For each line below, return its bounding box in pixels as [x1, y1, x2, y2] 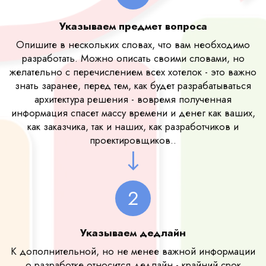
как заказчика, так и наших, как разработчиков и [27, 119, 239, 134]
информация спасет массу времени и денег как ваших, [11, 106, 255, 120]
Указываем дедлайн [80, 225, 186, 240]
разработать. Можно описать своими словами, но [21, 51, 245, 65]
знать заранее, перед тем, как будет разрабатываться [15, 78, 251, 93]
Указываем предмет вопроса [59, 18, 207, 34]
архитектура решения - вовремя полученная [34, 92, 232, 106]
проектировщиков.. [90, 133, 176, 147]
